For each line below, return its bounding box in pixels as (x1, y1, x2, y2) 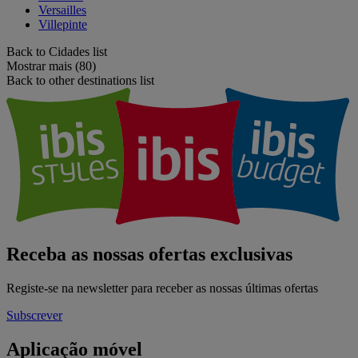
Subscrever (6, 308, 62, 323)
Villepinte (38, 18, 87, 32)
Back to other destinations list (6, 74, 154, 88)
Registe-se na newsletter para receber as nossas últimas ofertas (6, 281, 318, 296)
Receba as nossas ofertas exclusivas (6, 244, 292, 265)
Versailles (38, 3, 86, 18)
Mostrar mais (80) (6, 59, 96, 74)
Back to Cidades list (6, 45, 107, 59)
